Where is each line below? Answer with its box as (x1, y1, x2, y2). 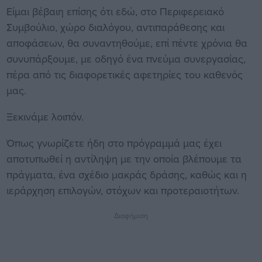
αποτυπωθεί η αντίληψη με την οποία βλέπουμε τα (6, 151, 242, 167)
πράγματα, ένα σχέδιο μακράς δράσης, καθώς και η (6, 167, 247, 182)
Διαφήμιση (114, 210, 148, 221)
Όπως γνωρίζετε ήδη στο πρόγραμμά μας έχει (6, 136, 222, 151)
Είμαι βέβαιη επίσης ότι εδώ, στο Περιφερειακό (6, 4, 224, 19)
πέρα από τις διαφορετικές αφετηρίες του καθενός (6, 67, 243, 82)
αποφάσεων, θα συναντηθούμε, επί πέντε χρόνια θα (6, 36, 247, 51)
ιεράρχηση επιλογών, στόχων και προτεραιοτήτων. (6, 183, 239, 198)
